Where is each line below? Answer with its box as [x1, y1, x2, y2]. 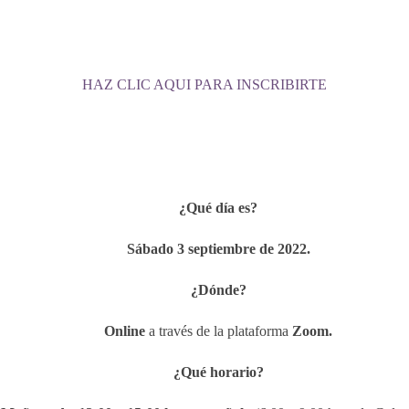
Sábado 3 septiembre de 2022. [126, 241, 310, 257]
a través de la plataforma [149, 323, 292, 339]
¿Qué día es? [179, 200, 257, 215]
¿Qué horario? [173, 364, 264, 380]
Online [104, 323, 149, 339]
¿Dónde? [190, 282, 246, 298]
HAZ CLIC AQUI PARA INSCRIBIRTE [82, 77, 327, 92]
